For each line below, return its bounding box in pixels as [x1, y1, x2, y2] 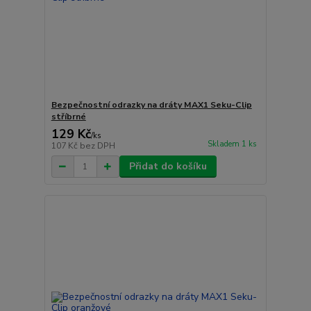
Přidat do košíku [128, 160, 207, 174]
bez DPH [79, 140, 115, 152]
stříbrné [51, 111, 86, 123]
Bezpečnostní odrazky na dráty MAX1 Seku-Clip [51, 99, 252, 111]
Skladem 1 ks [207, 139, 257, 150]
